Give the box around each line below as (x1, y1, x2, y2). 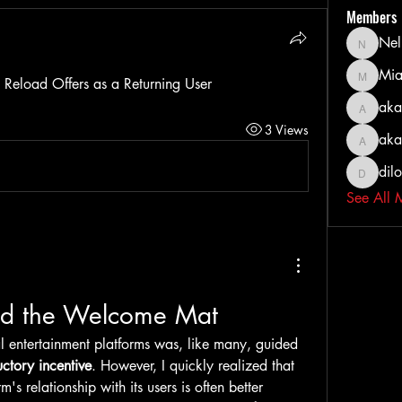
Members (345, 6, 397, 28)
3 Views (264, 120, 309, 138)
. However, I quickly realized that (92, 356, 294, 375)
